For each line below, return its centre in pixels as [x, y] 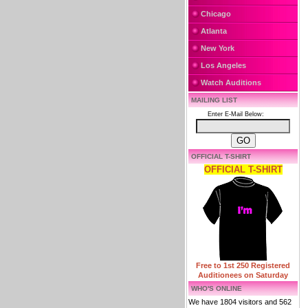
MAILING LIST [214, 100]
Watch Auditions [231, 82]
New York [218, 48]
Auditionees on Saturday [243, 275]
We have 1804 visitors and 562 [240, 302]
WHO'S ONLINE [217, 288]
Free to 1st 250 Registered [243, 265]
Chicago [216, 14]
